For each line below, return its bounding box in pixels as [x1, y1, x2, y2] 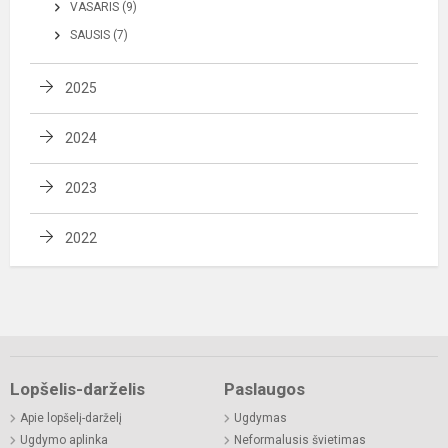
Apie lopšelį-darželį [20, 410, 122, 425]
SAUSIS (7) [70, 27, 128, 42]
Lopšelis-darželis [10, 378, 145, 399]
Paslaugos [224, 378, 305, 399]
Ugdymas [234, 410, 287, 425]
